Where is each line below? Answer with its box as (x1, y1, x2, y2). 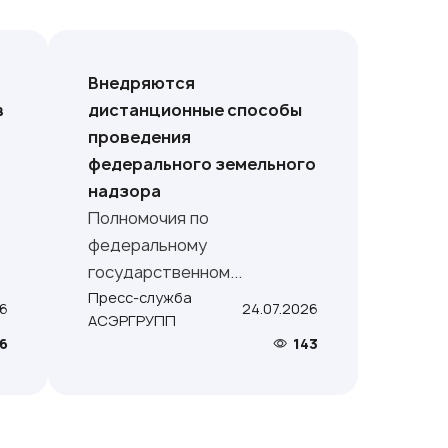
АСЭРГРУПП (88, 310, 177, 330)
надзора (88, 179, 162, 202)
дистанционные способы (88, 98, 303, 121)
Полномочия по (88, 206, 210, 229)
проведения (88, 125, 192, 148)
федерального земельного (88, 152, 317, 175)
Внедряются (88, 71, 196, 94)
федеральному (88, 233, 208, 256)
